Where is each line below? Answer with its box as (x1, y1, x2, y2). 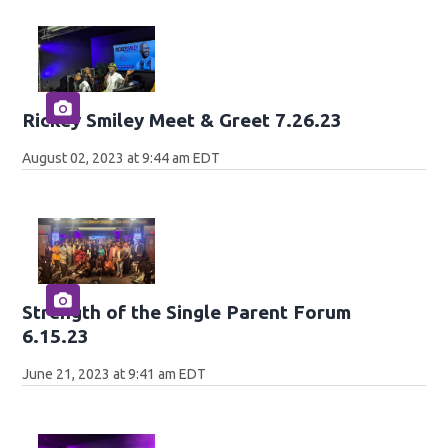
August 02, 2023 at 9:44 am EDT (22, 150, 221, 167)
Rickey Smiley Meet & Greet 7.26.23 (22, 109, 343, 132)
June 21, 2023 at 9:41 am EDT (22, 365, 207, 382)
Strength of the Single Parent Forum (22, 300, 352, 323)
